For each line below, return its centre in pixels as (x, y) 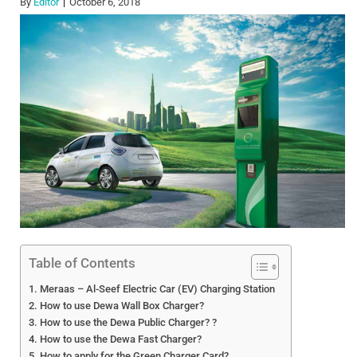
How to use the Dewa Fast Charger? (120, 339)
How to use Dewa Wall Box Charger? (122, 306)
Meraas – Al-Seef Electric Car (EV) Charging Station (157, 289)
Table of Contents (82, 263)
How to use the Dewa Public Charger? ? (128, 323)
